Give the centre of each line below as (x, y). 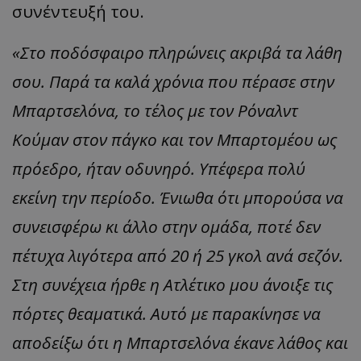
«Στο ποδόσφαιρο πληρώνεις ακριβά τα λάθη (177, 52)
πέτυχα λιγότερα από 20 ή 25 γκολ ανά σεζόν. (178, 255)
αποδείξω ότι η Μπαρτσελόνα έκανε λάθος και (180, 342)
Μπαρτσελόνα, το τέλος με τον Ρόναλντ (155, 110)
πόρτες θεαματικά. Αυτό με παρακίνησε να (166, 313)
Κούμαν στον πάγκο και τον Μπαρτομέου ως (174, 139)
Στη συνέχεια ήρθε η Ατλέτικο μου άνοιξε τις (172, 284)
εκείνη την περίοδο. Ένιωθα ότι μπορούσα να (178, 197)
